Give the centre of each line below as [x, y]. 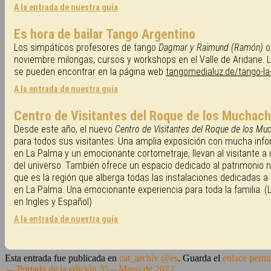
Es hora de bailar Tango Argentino [105, 34]
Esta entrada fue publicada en [62, 258]
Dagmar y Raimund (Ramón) [211, 47]
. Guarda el [200, 258]
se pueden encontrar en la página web [90, 71]
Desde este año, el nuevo [64, 129]
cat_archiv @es [149, 258]
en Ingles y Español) [53, 201]
